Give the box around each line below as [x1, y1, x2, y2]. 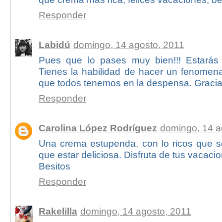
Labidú [38, 39, 70, 51]
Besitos [38, 161, 70, 172]
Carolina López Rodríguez [38, 122, 157, 134]
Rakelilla [38, 206, 77, 217]
